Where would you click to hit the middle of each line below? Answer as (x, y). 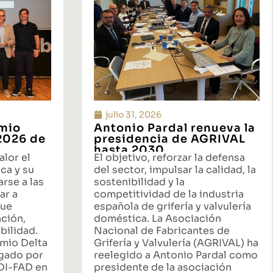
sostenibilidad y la (139, 182)
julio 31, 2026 (133, 114)
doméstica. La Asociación (157, 218)
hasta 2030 (129, 150)
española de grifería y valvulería (172, 206)
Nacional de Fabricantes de (161, 230)
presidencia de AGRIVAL (169, 139)
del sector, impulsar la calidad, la (175, 169)
